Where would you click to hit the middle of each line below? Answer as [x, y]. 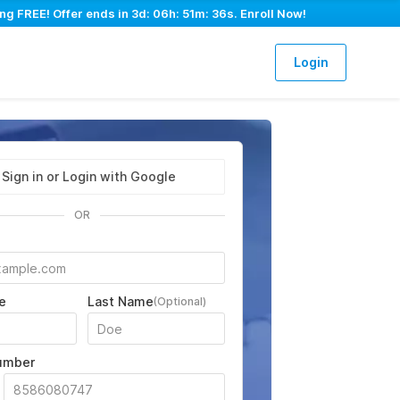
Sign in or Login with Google [89, 176]
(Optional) [179, 301]
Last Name [120, 301]
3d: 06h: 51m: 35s [183, 13]
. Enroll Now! [270, 13]
